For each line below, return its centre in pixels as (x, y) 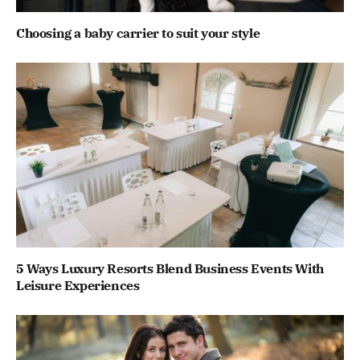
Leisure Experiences (78, 285)
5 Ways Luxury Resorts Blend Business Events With (170, 268)
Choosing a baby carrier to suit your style (138, 33)
